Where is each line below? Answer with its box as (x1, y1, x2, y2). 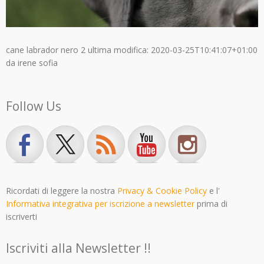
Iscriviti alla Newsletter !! (6, 240, 151, 257)
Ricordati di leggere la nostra (6, 185, 117, 197)
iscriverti (6, 211, 37, 223)
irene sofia (18, 57, 58, 69)
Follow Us (6, 98, 61, 115)
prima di (194, 198, 227, 210)
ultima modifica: (85, 44, 151, 56)
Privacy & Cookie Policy (117, 185, 207, 197)
